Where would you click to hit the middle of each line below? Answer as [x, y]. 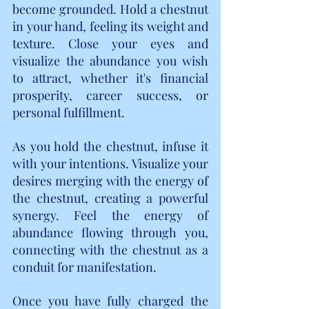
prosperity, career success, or [110, 95]
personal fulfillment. [69, 112]
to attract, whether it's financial [110, 78]
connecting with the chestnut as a [110, 249]
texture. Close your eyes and [110, 43]
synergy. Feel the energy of [110, 215]
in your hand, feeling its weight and [110, 26]
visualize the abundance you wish [110, 60]
